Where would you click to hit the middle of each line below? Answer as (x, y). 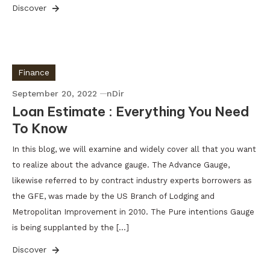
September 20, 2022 (55, 93)
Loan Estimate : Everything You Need (131, 111)
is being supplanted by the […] (71, 228)
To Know (40, 128)
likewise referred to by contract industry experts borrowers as (132, 181)
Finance (34, 72)
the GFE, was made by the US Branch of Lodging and (113, 196)
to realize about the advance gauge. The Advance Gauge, (121, 165)
